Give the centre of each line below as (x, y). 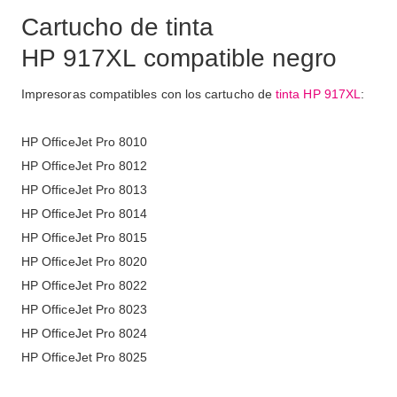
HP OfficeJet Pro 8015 (85, 238)
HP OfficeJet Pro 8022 (85, 286)
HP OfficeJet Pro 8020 (85, 262)
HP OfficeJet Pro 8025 (85, 358)
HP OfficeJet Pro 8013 (85, 190)
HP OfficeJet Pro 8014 (85, 214)
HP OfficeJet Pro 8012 (85, 166)
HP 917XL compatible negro (179, 58)
